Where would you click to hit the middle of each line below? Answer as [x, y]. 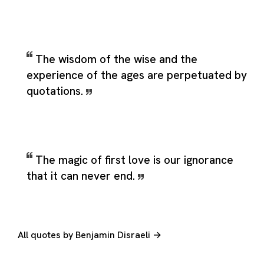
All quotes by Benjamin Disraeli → [90, 235]
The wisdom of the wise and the [116, 59]
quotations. [56, 91]
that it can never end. [82, 176]
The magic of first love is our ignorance [134, 160]
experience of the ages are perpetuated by [137, 75]
